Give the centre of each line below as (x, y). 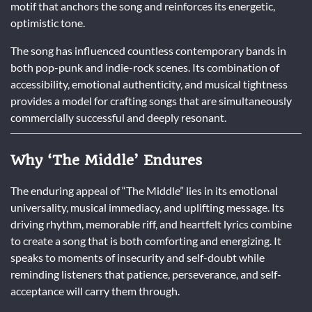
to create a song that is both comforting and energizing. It (146, 241)
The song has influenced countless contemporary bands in (148, 50)
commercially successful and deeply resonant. (118, 117)
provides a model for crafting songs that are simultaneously (151, 100)
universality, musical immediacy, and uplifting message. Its (147, 208)
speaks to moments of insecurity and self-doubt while (138, 258)
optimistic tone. (48, 22)
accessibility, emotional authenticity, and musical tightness (149, 84)
